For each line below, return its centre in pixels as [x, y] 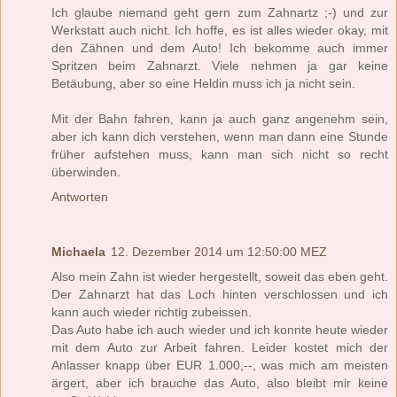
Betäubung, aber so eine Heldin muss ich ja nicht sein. [203, 83]
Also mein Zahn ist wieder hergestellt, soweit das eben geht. [220, 276]
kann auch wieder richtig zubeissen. [152, 311]
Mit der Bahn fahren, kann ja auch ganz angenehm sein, [220, 118]
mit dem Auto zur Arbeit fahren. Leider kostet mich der [220, 347]
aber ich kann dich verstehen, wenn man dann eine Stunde [220, 136]
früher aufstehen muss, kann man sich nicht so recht [220, 154]
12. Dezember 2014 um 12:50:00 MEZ [219, 251]
